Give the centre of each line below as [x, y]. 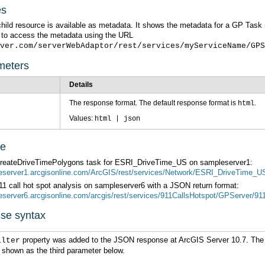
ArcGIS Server [204, 240]
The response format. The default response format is [153, 103]
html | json [117, 119]
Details [81, 84]
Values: [82, 118]
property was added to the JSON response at [100, 240]
